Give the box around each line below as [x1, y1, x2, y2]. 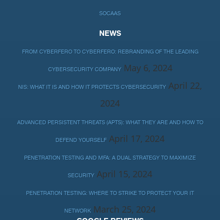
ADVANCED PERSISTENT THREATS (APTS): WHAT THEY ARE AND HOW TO [17, 119, 203, 126]
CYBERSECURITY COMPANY [48, 66, 121, 73]
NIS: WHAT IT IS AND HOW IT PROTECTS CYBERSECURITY [18, 84, 166, 91]
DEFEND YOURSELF [55, 137, 107, 144]
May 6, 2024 [123, 62, 172, 74]
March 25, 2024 [93, 203, 156, 216]
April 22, [168, 80, 202, 92]
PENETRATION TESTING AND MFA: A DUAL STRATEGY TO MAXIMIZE [24, 155, 196, 162]
